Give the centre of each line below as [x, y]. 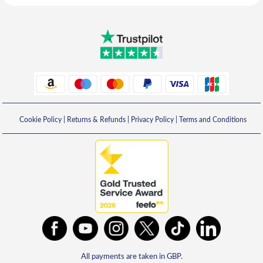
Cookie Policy [40, 119]
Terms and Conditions [213, 119]
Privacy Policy [152, 119]
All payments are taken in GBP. [131, 257]
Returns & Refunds [96, 119]
